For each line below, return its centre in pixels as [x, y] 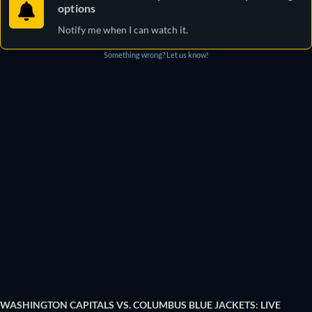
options [77, 8]
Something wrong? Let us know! [156, 55]
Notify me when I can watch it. [123, 30]
